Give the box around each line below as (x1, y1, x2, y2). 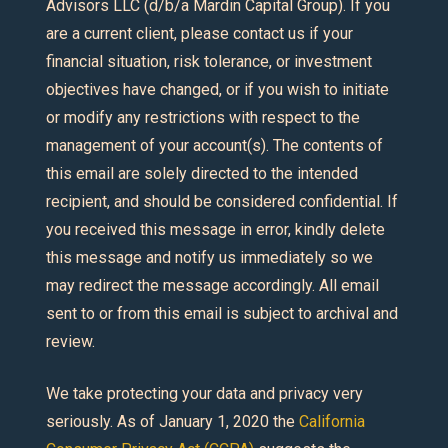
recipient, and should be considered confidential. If (46, 191, 399, 211)
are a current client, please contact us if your (46, 23, 354, 43)
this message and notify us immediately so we (46, 247, 374, 267)
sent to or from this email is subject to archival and (46, 303, 399, 323)
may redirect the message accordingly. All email (46, 275, 380, 295)
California (299, 411, 366, 431)
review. (46, 331, 96, 351)
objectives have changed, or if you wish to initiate (46, 79, 390, 99)
